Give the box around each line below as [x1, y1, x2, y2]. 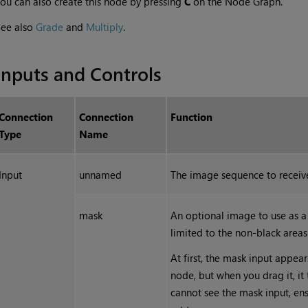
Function [170, 110, 213, 124]
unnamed [79, 168, 122, 182]
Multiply [85, 20, 123, 34]
